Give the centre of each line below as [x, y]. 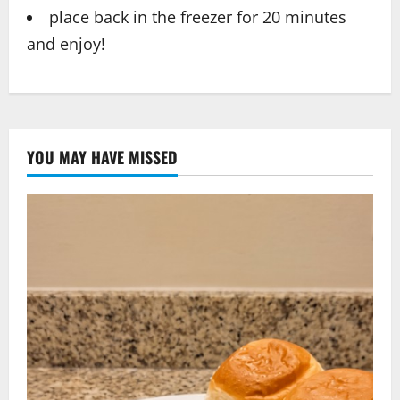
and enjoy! [66, 44]
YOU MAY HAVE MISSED [102, 158]
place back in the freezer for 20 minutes [198, 17]
